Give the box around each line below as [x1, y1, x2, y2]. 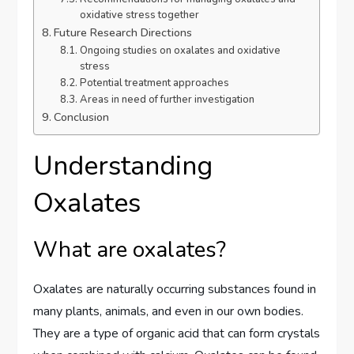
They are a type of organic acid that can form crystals [33, 325, 321, 343]
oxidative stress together [79, 8, 199, 23]
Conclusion [54, 109, 110, 126]
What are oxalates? [33, 235, 227, 265]
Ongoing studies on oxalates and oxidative [79, 43, 281, 58]
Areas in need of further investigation [79, 92, 254, 107]
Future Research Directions [54, 24, 193, 41]
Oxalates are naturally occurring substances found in [33, 281, 317, 299]
